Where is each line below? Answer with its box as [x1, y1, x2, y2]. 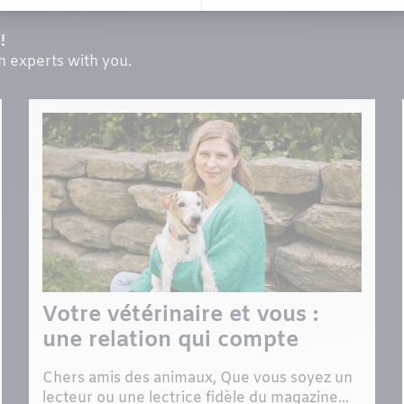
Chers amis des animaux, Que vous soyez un [41, 369, 353, 389]
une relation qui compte [41, 326, 298, 356]
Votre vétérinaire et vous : [41, 301, 318, 331]
